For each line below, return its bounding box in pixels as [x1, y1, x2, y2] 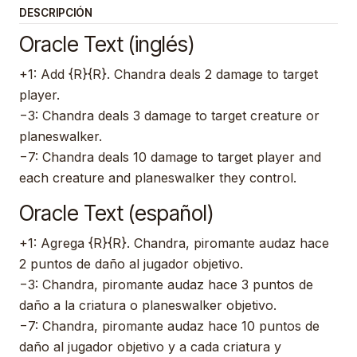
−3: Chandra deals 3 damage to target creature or [19, 108, 320, 124]
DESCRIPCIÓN [19, 6, 92, 20]
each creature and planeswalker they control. [19, 170, 296, 186]
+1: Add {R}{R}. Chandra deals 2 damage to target [19, 66, 318, 83]
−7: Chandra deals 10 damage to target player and [19, 149, 321, 166]
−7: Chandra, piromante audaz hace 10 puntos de [19, 318, 320, 335]
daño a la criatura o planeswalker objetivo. [19, 297, 277, 314]
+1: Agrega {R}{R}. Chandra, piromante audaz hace [19, 235, 329, 252]
